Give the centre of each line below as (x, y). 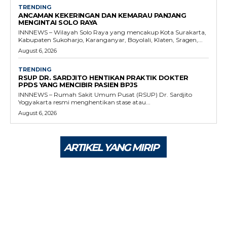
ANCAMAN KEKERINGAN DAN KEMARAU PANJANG (102, 15)
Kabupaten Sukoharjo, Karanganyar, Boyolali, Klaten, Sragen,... (110, 40)
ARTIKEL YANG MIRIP (111, 147)
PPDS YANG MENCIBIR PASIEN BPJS (78, 84)
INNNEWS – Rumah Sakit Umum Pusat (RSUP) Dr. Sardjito (105, 94)
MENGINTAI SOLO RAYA (58, 22)
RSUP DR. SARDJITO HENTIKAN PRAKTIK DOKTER (103, 77)
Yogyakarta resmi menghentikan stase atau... (84, 102)
